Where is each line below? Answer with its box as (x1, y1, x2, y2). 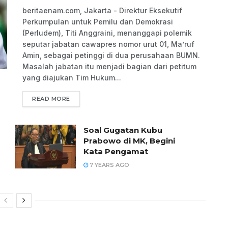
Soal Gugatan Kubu (83, 125, 162, 135)
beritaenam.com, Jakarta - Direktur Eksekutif (22, 6, 182, 15)
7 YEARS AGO (88, 161, 129, 168)
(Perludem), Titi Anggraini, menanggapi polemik (22, 28, 192, 37)
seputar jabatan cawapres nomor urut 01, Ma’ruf (22, 39, 194, 48)
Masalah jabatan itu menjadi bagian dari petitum (22, 62, 196, 71)
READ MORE (32, 95, 70, 102)
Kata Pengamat (83, 146, 148, 156)
